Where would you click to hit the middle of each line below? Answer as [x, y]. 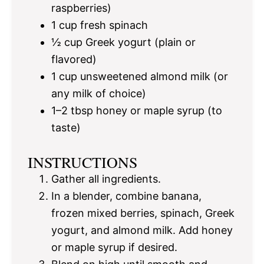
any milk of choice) [99, 94]
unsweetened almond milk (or [153, 77]
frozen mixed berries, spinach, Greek [143, 213]
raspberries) [81, 8]
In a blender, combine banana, [126, 196]
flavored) [74, 60]
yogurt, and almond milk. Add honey [142, 230]
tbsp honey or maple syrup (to [145, 111]
